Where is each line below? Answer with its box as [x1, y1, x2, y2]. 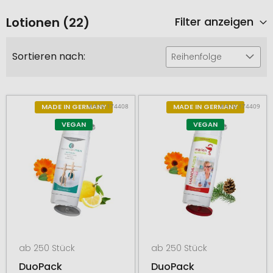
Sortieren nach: [12, 49, 85, 64]
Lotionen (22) [6, 14, 90, 31]
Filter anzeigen [175, 14, 257, 29]
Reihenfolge [171, 51, 222, 63]
